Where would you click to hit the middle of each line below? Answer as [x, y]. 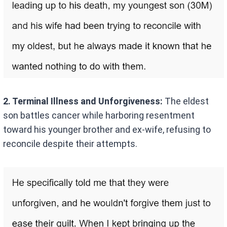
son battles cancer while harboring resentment [99, 115]
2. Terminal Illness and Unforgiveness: [83, 101]
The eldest [186, 101]
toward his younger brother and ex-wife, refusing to [107, 129]
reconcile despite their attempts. [70, 143]
